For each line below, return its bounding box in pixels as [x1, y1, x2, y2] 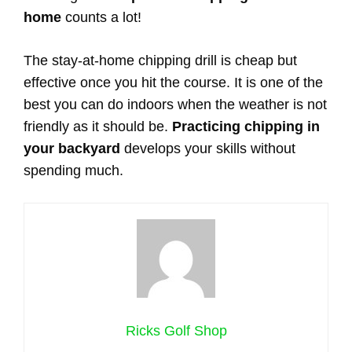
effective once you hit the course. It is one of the [24, 74, 323, 90]
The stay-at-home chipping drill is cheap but [24, 52, 297, 68]
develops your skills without [120, 140, 295, 156]
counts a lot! [65, 9, 141, 25]
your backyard [24, 140, 120, 156]
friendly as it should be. [24, 118, 172, 134]
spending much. [24, 162, 123, 178]
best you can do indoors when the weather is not [24, 96, 327, 112]
